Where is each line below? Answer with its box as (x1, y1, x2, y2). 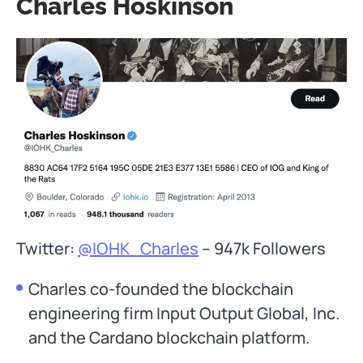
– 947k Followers (199, 237, 326, 259)
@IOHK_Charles (78, 237, 199, 259)
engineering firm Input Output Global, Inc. (28, 301, 340, 324)
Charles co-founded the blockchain (28, 277, 293, 300)
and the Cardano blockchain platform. (28, 326, 310, 348)
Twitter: (16, 237, 78, 259)
